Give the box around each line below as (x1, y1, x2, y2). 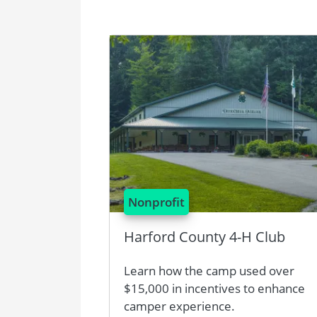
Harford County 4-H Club (124, 227, 285, 246)
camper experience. (124, 298, 235, 314)
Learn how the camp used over (124, 263, 294, 279)
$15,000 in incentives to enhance (124, 280, 305, 296)
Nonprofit (128, 194, 185, 210)
